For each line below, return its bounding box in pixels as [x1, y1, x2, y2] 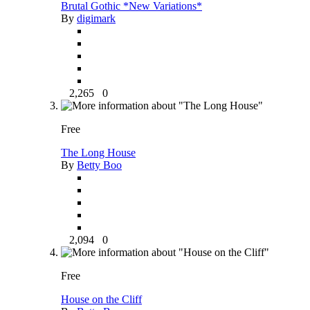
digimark [77, 12, 116, 25]
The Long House [61, 147, 136, 159]
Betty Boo [77, 159, 122, 172]
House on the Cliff [61, 293, 142, 306]
